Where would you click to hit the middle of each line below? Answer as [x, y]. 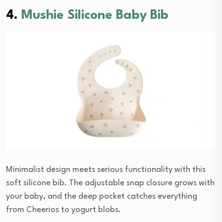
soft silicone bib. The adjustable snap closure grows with [110, 183]
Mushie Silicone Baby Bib [95, 16]
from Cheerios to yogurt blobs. [63, 210]
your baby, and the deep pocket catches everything [102, 196]
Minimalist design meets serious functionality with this [106, 169]
